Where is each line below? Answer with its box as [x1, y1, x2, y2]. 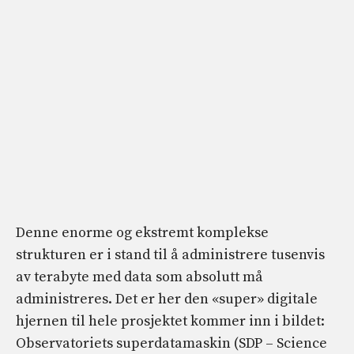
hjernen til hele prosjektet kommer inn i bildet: [16, 312, 325, 331]
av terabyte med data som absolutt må [16, 268, 263, 287]
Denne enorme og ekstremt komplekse [16, 224, 269, 243]
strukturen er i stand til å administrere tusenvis [16, 246, 325, 265]
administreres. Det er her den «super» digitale [16, 290, 318, 309]
